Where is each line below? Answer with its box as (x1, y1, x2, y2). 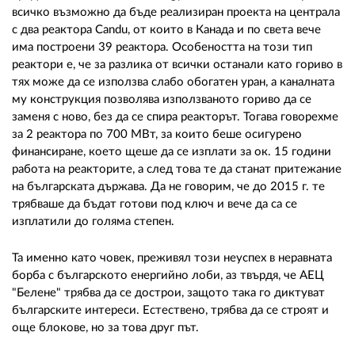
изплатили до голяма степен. (12, 215, 177, 227)
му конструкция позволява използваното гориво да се (12, 93, 311, 105)
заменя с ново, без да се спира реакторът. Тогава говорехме (12, 110, 338, 123)
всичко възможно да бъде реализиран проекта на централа (12, 6, 340, 18)
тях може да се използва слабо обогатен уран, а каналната (12, 75, 334, 88)
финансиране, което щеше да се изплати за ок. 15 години (12, 145, 331, 158)
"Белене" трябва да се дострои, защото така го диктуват (12, 286, 325, 299)
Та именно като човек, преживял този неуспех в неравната (12, 251, 332, 264)
